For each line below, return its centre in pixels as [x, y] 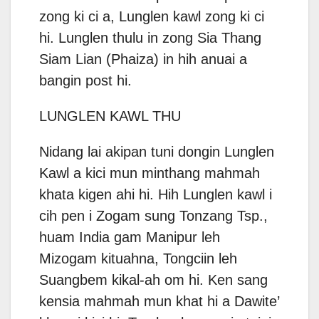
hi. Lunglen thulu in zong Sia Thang [150, 38]
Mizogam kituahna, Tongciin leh [138, 259]
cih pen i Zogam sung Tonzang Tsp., [153, 216]
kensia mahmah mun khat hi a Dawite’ [159, 302]
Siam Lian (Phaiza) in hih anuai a [143, 59]
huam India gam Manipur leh [130, 237]
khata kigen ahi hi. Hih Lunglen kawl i [156, 195]
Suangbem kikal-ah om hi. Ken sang [153, 280]
